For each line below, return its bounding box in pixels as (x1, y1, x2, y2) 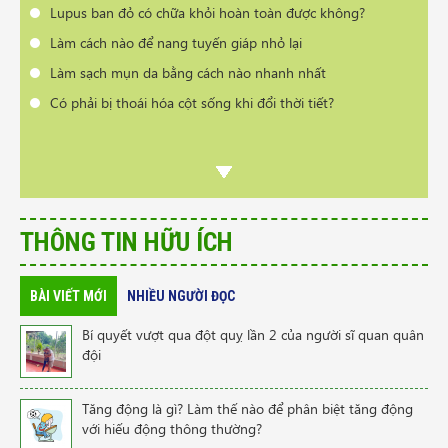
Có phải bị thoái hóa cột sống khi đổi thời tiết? (50, 93, 334, 113)
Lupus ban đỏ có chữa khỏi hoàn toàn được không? (50, 3, 365, 23)
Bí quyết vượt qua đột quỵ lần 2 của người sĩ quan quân (82, 325, 424, 345)
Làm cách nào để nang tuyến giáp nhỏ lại (50, 33, 302, 53)
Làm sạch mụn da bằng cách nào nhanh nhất (50, 63, 326, 83)
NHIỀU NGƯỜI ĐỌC (127, 288, 235, 305)
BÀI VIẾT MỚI (30, 288, 107, 305)
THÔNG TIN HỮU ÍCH (20, 227, 233, 258)
